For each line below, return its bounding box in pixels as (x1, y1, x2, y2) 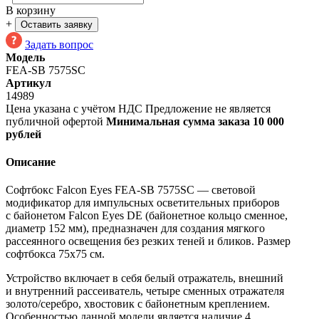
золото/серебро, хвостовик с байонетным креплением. (6, 298, 270, 310)
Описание (6, 156, 56, 169)
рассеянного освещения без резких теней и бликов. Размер (6, 235, 291, 248)
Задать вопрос (25, 38, 93, 51)
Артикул (6, 76, 51, 89)
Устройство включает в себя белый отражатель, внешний (6, 272, 283, 285)
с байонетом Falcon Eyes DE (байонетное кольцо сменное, (6, 209, 288, 222)
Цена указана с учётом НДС (6, 102, 142, 115)
